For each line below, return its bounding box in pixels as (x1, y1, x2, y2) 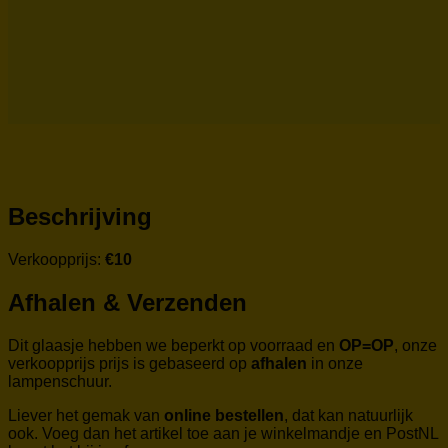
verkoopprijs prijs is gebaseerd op (8, 355, 251, 373)
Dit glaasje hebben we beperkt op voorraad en (8, 337, 339, 355)
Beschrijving (8, 203, 152, 231)
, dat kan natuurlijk (284, 407, 413, 425)
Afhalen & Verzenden (8, 289, 247, 317)
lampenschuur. (8, 373, 112, 391)
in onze (307, 355, 363, 373)
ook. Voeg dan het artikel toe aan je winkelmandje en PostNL (8, 425, 438, 443)
